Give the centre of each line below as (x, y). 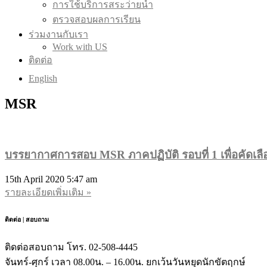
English (43, 78)
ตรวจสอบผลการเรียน (97, 19)
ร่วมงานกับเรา (58, 34)
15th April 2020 (36, 179)
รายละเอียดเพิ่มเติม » (48, 193)
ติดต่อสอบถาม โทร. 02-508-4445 (71, 247)
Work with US (80, 47)
